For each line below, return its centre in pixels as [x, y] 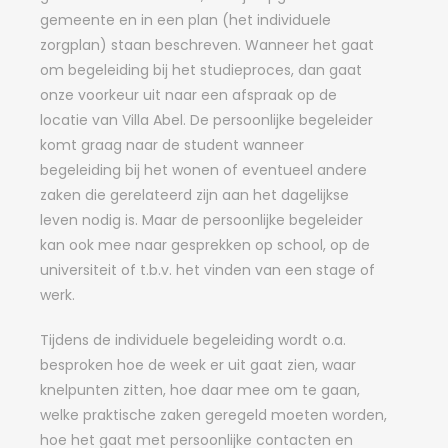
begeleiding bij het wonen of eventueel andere [203, 170]
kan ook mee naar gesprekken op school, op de [205, 245]
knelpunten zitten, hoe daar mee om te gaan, [200, 390]
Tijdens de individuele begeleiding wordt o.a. [193, 340]
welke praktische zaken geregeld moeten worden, [213, 415]
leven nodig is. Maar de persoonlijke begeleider [201, 220]
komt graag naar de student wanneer [172, 145]
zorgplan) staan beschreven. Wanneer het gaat [207, 45]
